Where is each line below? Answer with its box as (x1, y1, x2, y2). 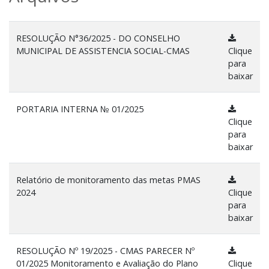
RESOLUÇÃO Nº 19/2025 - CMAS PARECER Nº (16, 245, 195, 256)
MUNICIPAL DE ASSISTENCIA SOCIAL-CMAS (16, 45, 190, 56)
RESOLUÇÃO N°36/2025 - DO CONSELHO (16, 32, 180, 44)
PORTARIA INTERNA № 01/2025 (16, 103, 144, 115)
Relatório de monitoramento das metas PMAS (16, 174, 201, 186)
